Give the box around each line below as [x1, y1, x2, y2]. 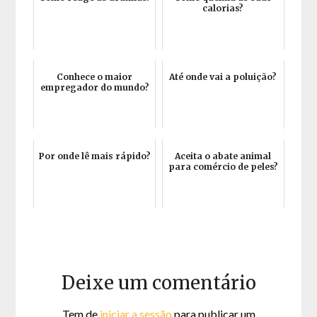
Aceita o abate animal [175, 151, 272, 162]
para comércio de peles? [168, 161, 278, 173]
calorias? [202, 3, 244, 14]
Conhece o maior [57, 71, 133, 83]
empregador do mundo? [40, 82, 149, 93]
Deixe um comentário [61, 271, 256, 295]
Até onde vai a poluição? [169, 71, 277, 83]
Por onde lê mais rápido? [38, 151, 151, 162]
